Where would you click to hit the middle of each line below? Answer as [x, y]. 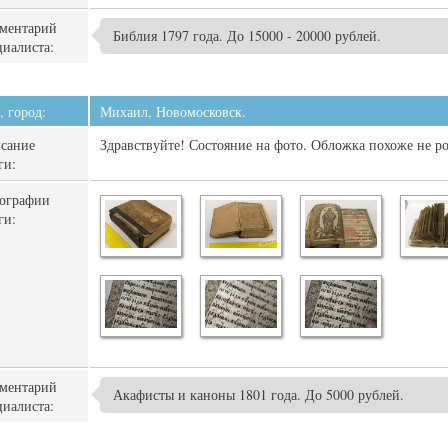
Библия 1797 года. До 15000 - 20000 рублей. [247, 35]
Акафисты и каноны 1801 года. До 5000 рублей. [258, 394]
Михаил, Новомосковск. [173, 111]
